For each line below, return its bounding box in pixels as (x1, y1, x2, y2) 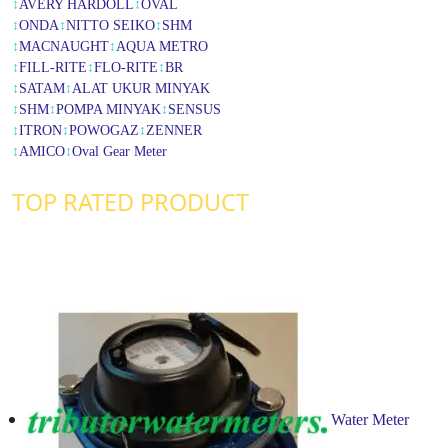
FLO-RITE (94, 59, 158, 75)
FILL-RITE (19, 59, 87, 75)
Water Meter (331, 411, 409, 429)
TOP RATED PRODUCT (12, 185, 249, 218)
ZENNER (146, 122, 202, 138)
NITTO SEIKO (66, 17, 155, 33)
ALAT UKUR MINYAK (72, 80, 210, 96)
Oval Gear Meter (72, 143, 167, 159)
